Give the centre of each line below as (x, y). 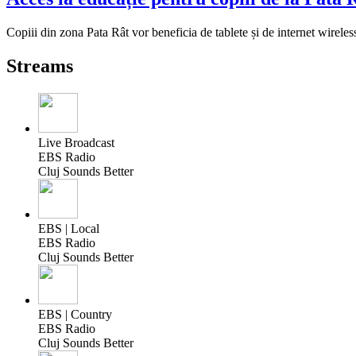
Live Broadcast (76, 143)
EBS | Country (75, 315)
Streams (40, 66)
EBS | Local (69, 229)
